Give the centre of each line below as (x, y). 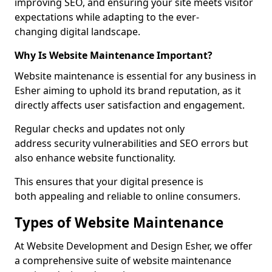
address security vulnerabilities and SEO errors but (131, 143)
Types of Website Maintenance (119, 223)
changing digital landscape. (77, 32)
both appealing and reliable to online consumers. (127, 196)
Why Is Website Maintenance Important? (114, 55)
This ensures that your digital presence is (109, 182)
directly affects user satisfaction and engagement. (130, 105)
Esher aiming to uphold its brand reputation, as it (128, 90)
